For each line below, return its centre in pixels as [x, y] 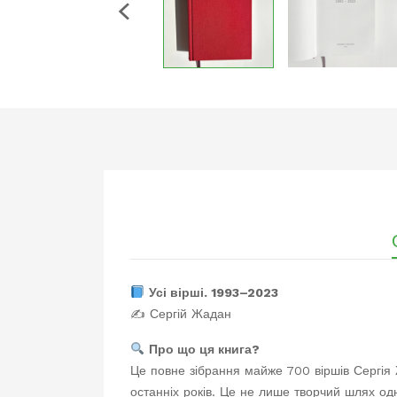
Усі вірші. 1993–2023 [213, 292]
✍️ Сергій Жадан [181, 314]
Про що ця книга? [204, 349]
